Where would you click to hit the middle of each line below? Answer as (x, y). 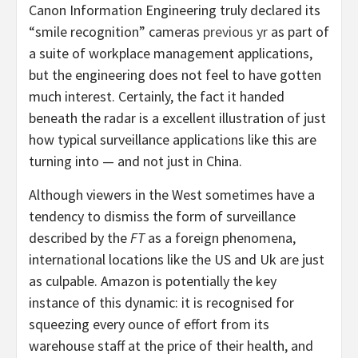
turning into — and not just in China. (135, 161)
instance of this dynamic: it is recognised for (161, 302)
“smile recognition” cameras (116, 31)
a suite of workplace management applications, (171, 53)
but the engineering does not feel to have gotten (175, 74)
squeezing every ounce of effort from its (149, 324)
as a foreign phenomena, (220, 237)
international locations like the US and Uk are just (177, 259)
